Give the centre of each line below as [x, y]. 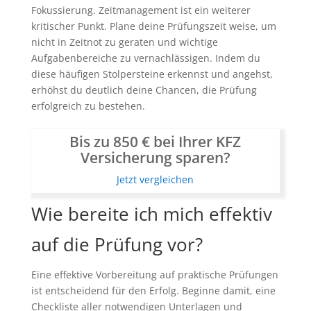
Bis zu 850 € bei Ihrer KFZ [155, 142]
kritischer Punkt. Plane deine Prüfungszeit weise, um [153, 26]
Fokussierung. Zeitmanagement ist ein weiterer [141, 10]
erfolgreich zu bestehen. [88, 106]
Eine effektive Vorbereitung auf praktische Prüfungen [154, 274]
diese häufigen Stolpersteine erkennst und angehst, [152, 74]
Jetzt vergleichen [155, 180]
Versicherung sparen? [155, 158]
